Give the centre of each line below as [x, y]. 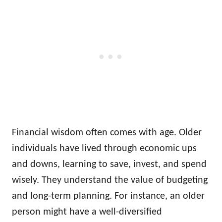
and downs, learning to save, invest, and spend [109, 164]
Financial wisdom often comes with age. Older [107, 133]
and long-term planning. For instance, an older [108, 196]
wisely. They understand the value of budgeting [110, 180]
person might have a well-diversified [87, 212]
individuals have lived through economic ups [104, 148]
